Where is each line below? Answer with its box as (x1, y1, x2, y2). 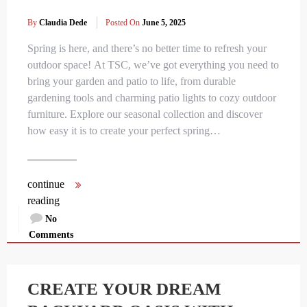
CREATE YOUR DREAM (27, 279, 221, 298)
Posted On (105, 17, 142, 27)
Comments (29, 229, 73, 240)
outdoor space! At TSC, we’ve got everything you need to (27, 58, 279, 71)
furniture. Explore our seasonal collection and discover (27, 108, 262, 120)
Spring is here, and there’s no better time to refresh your (27, 42, 267, 54)
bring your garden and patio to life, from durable (27, 75, 236, 87)
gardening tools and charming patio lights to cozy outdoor (27, 91, 276, 103)
